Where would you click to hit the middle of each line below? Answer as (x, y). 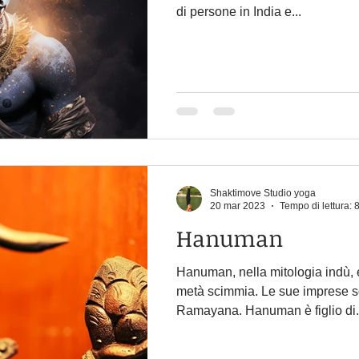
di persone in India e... (239, 12)
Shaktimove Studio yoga (263, 193)
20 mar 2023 (238, 206)
